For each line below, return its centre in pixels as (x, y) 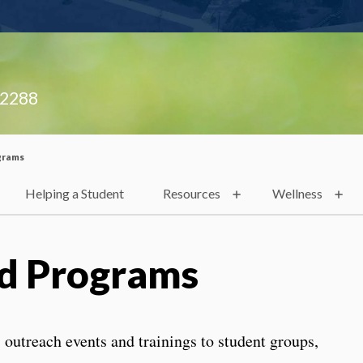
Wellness (297, 194)
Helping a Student (75, 194)
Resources (192, 194)
